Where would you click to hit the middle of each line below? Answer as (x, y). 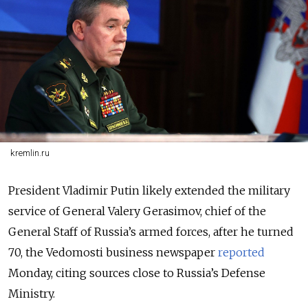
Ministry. (32, 294)
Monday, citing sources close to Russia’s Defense (137, 273)
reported (241, 252)
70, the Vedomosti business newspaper (113, 252)
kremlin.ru (30, 153)
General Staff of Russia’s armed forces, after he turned (151, 232)
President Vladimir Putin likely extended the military (149, 190)
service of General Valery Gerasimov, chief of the (137, 211)
